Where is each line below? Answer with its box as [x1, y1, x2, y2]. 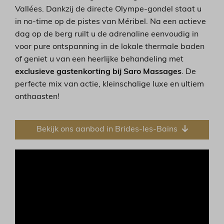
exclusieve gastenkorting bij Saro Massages [15, 68, 182, 76]
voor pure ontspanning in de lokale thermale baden [15, 43, 205, 51]
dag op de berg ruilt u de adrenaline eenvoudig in [15, 30, 199, 39]
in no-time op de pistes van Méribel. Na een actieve [15, 18, 206, 26]
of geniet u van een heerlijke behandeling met [15, 55, 184, 64]
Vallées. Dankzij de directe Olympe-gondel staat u [15, 5, 202, 14]
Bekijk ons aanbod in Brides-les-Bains [36, 125, 179, 133]
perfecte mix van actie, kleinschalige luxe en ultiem [15, 80, 204, 89]
